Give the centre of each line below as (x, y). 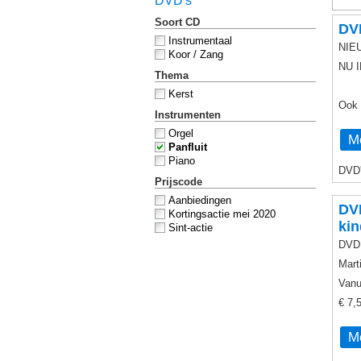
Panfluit (188, 147)
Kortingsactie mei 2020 (222, 214)
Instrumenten (188, 115)
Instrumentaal (200, 41)
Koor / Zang (196, 54)
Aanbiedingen (200, 200)
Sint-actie (191, 228)
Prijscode (178, 182)
